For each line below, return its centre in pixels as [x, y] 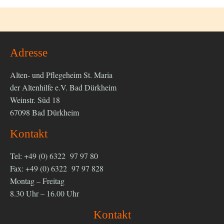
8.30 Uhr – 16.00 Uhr [44, 193]
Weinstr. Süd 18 [35, 99]
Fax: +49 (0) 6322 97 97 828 [57, 168]
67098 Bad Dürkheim [44, 112]
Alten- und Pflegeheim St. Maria [61, 74]
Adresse [29, 52]
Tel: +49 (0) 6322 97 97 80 [54, 155]
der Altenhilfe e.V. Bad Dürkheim [63, 87]
